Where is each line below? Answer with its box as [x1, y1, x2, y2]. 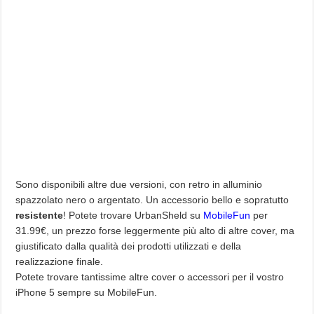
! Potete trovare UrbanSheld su [63, 209, 204, 221]
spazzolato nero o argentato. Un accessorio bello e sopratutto [15, 193, 289, 205]
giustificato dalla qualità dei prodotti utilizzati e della [15, 240, 242, 252]
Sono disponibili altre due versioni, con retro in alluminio [15, 178, 263, 190]
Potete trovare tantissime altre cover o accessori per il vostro [15, 271, 285, 282]
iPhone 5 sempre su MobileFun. [15, 286, 158, 298]
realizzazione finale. [15, 255, 104, 267]
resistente [15, 209, 64, 221]
